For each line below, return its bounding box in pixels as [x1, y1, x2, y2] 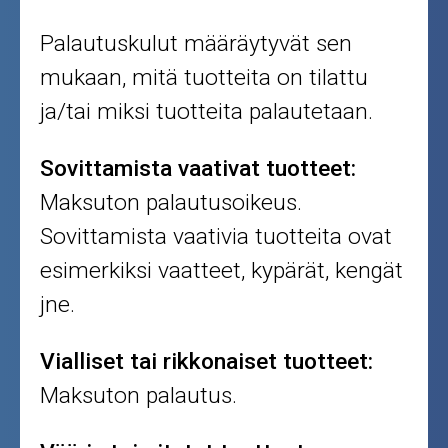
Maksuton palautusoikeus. [40, 189, 303, 217]
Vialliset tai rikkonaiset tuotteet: [40, 348, 374, 375]
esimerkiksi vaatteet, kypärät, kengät [40, 257, 404, 285]
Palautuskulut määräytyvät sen [40, 30, 353, 58]
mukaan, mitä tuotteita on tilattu [40, 64, 369, 92]
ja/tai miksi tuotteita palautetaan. [40, 98, 374, 126]
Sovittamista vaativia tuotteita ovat [40, 223, 393, 251]
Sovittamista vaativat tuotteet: [40, 155, 357, 183]
